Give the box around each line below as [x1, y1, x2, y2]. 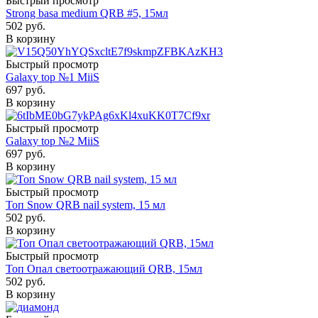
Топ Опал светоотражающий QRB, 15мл [6, 262, 202, 275]
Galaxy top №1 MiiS [6, 70, 99, 83]
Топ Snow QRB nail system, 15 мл [6, 198, 165, 211]
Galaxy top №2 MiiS [6, 134, 99, 147]
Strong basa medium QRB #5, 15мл [6, 6, 168, 19]
